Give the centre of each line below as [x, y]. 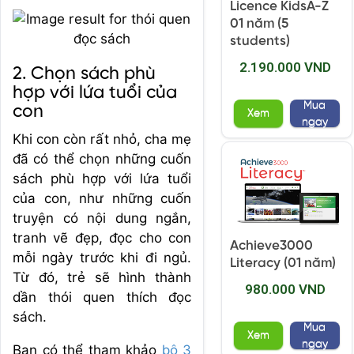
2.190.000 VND [285, 68]
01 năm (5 [259, 24]
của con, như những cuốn [102, 198]
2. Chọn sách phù [84, 74]
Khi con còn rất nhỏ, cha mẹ [102, 139]
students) [260, 41]
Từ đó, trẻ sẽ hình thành [102, 277]
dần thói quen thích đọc [102, 297]
